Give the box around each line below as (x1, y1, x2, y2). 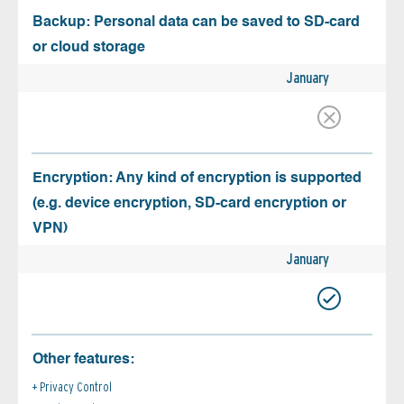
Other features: (32, 353, 134, 368)
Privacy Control (40, 380, 112, 395)
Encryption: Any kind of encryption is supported (32, 171, 362, 187)
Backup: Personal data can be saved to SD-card (32, 15, 360, 31)
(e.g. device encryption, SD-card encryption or (32, 197, 346, 212)
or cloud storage (32, 41, 145, 56)
